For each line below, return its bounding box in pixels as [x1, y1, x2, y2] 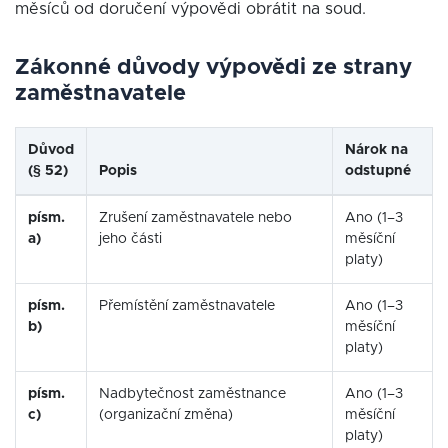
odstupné [345, 164, 411, 178]
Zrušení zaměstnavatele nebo [99, 211, 292, 225]
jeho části [99, 232, 162, 246]
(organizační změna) [99, 408, 233, 422]
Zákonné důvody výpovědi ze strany [15, 57, 412, 79]
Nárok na [345, 143, 408, 157]
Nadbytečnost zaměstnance [99, 387, 286, 401]
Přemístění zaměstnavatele [99, 299, 275, 313]
